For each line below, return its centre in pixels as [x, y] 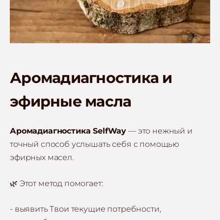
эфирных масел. [42, 158]
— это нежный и [159, 131]
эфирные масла [71, 101]
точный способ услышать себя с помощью [95, 144]
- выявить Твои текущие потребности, [85, 209]
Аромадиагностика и [91, 78]
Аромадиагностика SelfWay [68, 131]
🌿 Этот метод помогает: [56, 183]
